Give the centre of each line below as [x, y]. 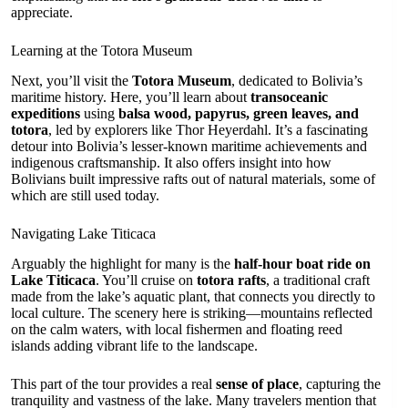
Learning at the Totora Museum [102, 50]
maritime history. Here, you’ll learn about [131, 97]
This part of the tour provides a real [113, 383]
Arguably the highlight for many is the [122, 263]
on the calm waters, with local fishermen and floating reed [177, 329]
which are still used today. [85, 195]
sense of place [257, 383]
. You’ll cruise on [146, 280]
